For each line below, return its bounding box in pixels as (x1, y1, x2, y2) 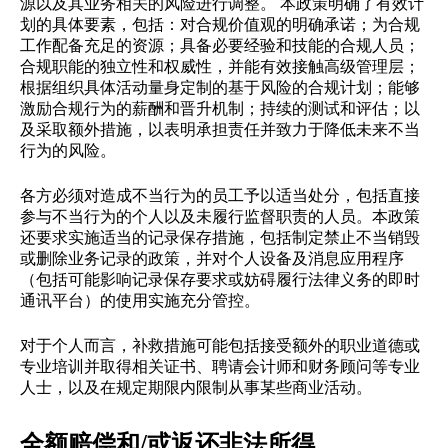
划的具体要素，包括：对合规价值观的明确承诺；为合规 (20, 13, 420, 33)
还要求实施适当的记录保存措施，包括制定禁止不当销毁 (20, 226, 420, 246)
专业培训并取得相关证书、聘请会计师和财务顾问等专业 (20, 355, 420, 375)
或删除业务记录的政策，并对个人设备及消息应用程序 (20, 247, 404, 267)
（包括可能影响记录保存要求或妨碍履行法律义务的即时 (20, 268, 420, 288)
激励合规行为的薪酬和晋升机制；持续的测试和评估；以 (20, 97, 420, 117)
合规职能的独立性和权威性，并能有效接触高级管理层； (20, 55, 420, 75)
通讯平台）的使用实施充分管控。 (20, 289, 260, 309)
